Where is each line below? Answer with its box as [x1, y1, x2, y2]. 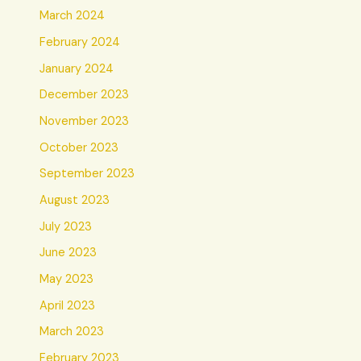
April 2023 [39, 297, 96, 313]
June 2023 [39, 245, 98, 261]
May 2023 [39, 271, 94, 287]
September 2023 [39, 166, 135, 182]
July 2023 [39, 218, 93, 234]
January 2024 [39, 60, 114, 77]
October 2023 [39, 139, 119, 156]
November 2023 [39, 114, 130, 130]
